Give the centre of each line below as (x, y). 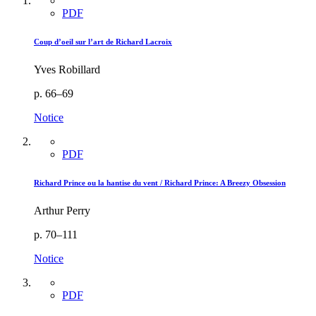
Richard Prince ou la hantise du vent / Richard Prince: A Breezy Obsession (160, 182)
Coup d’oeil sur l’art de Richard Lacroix (103, 41)
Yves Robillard (67, 69)
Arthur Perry (62, 210)
